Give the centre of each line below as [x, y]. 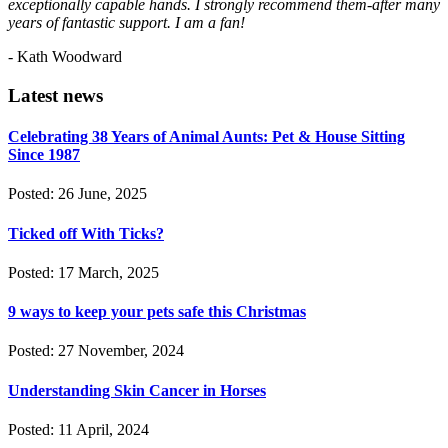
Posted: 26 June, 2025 [77, 194]
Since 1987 [44, 155]
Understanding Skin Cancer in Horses [137, 390]
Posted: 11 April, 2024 [78, 429]
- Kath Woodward [65, 57]
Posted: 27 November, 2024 [96, 351]
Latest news [55, 95]
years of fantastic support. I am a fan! [126, 23]
